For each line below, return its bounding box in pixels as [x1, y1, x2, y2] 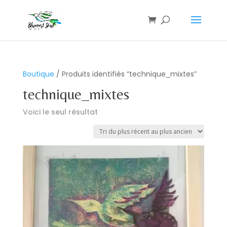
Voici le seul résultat [22, 107, 98, 117]
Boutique [22, 69, 54, 79]
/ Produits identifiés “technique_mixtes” [54, 69, 197, 79]
